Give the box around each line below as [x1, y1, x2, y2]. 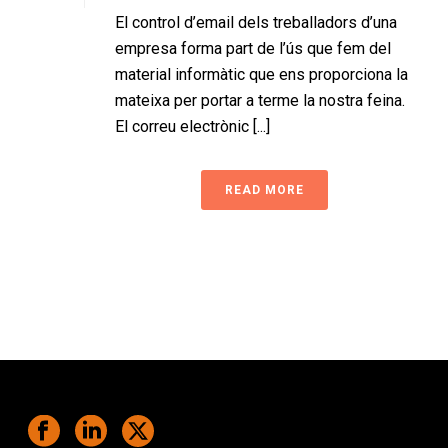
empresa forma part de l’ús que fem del [115, 38, 391, 58]
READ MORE [224, 182, 304, 197]
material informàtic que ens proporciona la [115, 64, 408, 84]
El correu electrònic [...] [115, 116, 270, 136]
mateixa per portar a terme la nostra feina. [115, 90, 405, 110]
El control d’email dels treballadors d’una [115, 12, 397, 32]
